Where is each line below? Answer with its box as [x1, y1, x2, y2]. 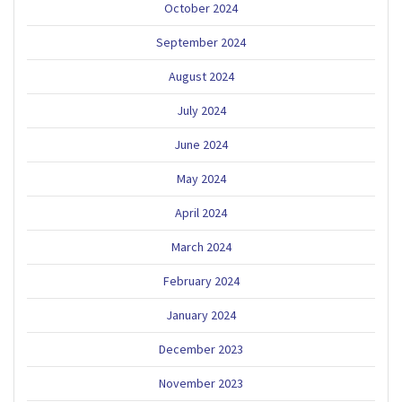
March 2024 [170, 238, 232, 255]
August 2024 [168, 67, 234, 84]
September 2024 [156, 33, 246, 50]
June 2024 [174, 135, 228, 153]
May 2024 [176, 170, 226, 187]
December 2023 [159, 340, 243, 357]
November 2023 [159, 374, 243, 391]
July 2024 [176, 101, 226, 118]
